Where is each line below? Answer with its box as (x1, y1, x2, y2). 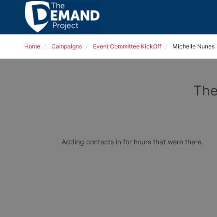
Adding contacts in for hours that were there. (62, 138, 205, 146)
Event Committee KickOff (93, 43, 161, 50)
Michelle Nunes (172, 43, 215, 50)
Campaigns (51, 43, 82, 50)
